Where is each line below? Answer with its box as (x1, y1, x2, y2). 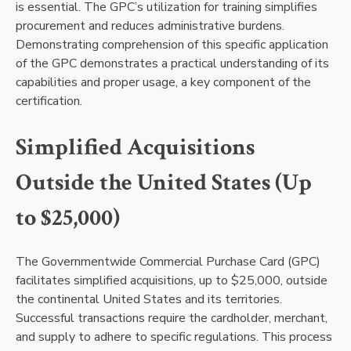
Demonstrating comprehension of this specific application (16, 36, 328, 54)
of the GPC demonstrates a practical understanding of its (16, 55, 329, 73)
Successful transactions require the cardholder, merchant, (16, 309, 327, 327)
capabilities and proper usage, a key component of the (16, 74, 311, 92)
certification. (16, 92, 82, 110)
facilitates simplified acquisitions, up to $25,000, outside (16, 271, 327, 289)
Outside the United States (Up (16, 167, 312, 199)
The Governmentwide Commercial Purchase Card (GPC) (16, 252, 320, 270)
